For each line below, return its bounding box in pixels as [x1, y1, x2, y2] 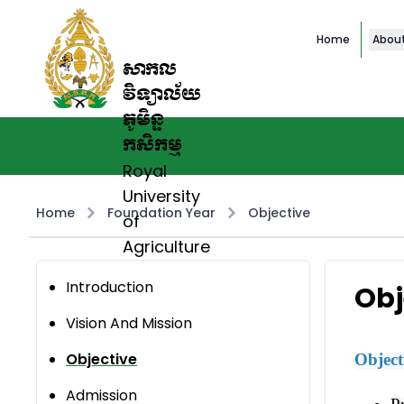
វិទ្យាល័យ [123, 80, 201, 110]
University [123, 185, 200, 207]
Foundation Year [107, 204, 216, 223]
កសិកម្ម [123, 131, 182, 161]
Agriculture [123, 235, 210, 258]
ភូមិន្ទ [123, 106, 164, 135]
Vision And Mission [66, 313, 192, 335]
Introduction [66, 277, 153, 298]
